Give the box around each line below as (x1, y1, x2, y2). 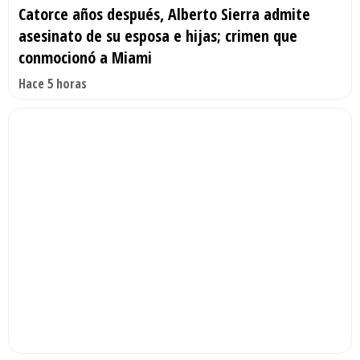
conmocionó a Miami (18, 46, 152, 68)
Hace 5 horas (18, 74, 87, 92)
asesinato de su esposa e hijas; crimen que (18, 24, 297, 47)
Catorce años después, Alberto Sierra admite (18, 2, 310, 25)
